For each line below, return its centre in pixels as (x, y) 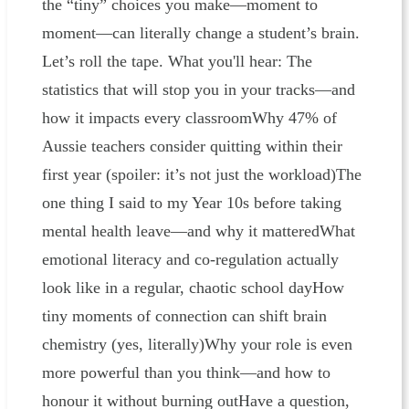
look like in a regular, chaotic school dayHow (193, 288)
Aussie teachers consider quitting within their (192, 147)
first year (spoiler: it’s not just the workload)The (201, 175)
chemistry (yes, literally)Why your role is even (197, 345)
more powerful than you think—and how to (186, 373)
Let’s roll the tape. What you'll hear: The (177, 62)
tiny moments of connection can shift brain (184, 316)
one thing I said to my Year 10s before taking (191, 203)
